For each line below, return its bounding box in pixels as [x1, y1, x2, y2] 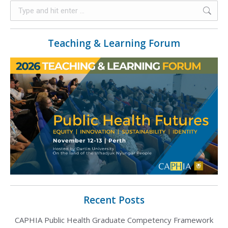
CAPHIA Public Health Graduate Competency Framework [15, 214, 213, 225]
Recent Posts [83, 193, 145, 207]
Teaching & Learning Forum [48, 37, 180, 50]
